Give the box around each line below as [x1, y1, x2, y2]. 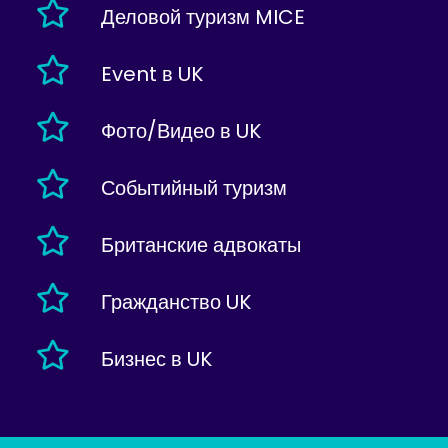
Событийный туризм [100, 173, 287, 202]
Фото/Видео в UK [100, 116, 261, 145]
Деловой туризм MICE [100, 2, 305, 31]
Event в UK [100, 59, 203, 88]
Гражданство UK [100, 287, 251, 316]
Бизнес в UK [100, 344, 212, 373]
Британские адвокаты [100, 230, 301, 259]
